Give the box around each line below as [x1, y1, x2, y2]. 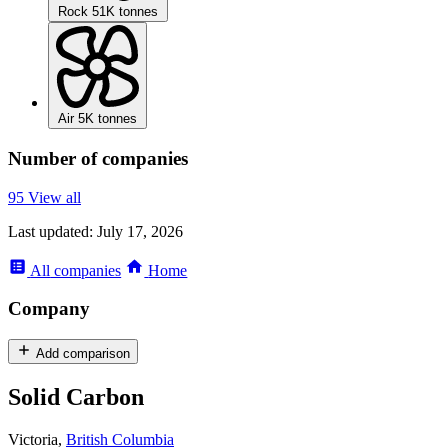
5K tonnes [78, 111, 137, 127]
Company [8, 298, 90, 320]
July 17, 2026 [93, 222, 183, 240]
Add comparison [36, 346, 130, 362]
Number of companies [8, 147, 188, 169]
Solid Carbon [8, 384, 144, 411]
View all [28, 188, 81, 206]
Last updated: [8, 222, 93, 240]
